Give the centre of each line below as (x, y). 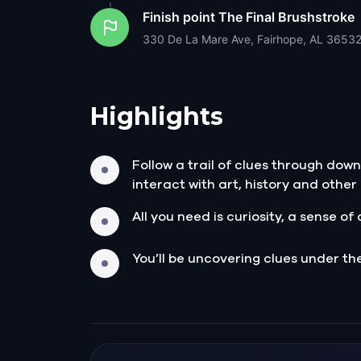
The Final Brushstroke (286, 17)
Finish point (179, 17)
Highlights (157, 116)
